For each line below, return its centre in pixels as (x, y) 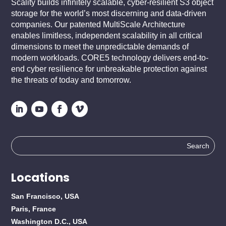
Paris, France (34, 209)
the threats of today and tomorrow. (71, 80)
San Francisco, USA (45, 196)
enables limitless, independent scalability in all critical (107, 36)
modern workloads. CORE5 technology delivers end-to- (110, 58)
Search (24, 143)
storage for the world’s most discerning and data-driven (109, 14)
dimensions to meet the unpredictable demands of (100, 47)
